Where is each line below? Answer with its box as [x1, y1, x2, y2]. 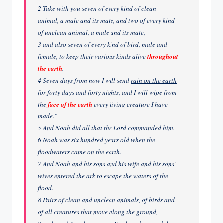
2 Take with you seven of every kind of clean [38, 3, 157, 13]
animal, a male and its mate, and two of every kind [38, 15, 175, 25]
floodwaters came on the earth [38, 147, 120, 156]
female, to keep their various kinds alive [38, 51, 148, 61]
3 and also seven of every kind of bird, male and [38, 39, 168, 49]
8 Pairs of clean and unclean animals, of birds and [38, 195, 175, 204]
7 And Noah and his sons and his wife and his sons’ [38, 159, 177, 168]
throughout [147, 51, 179, 61]
